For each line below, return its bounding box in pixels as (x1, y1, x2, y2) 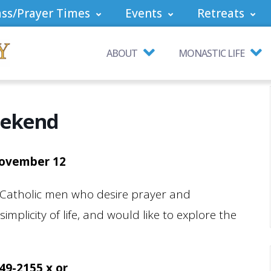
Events (125, 5, 162, 21)
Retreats (197, 5, 244, 21)
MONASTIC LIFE (178, 47, 244, 60)
